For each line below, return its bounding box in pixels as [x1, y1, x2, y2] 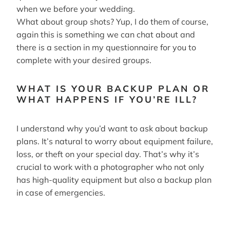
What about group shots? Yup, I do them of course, [16, 16, 208, 27]
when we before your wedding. [16, 4, 135, 14]
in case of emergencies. [16, 187, 105, 198]
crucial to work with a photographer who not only [16, 161, 204, 172]
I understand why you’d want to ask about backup [16, 123, 208, 133]
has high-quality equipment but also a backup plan [16, 174, 212, 185]
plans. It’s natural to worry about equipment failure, [16, 136, 213, 146]
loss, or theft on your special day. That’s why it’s [16, 148, 199, 159]
